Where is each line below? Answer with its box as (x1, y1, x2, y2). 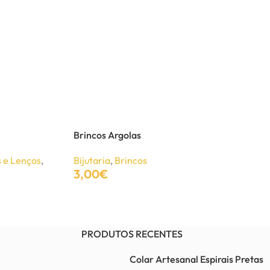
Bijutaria (74, 154, 110, 166)
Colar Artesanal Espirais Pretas (129, 253, 263, 266)
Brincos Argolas (74, 129, 141, 141)
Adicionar (74, 198, 111, 210)
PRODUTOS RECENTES (81, 228, 183, 240)
